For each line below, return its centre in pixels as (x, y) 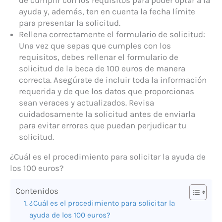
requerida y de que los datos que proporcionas (107, 91)
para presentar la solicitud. (70, 23)
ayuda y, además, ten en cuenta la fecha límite (107, 11)
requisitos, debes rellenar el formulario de (99, 57)
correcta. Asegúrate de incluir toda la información (113, 80)
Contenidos (37, 191)
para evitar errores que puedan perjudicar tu (103, 125)
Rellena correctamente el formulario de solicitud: (112, 34)
